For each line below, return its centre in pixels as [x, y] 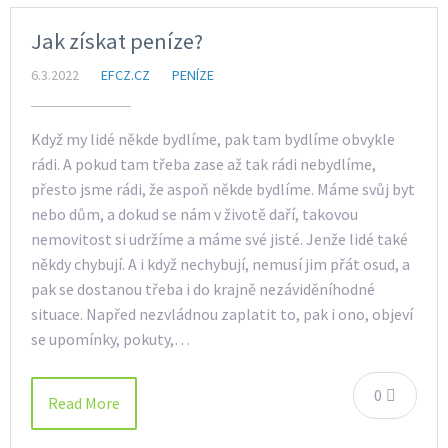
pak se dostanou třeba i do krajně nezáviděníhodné [203, 289]
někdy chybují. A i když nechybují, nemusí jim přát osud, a [220, 264]
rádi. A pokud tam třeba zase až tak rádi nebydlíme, [203, 164]
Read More [84, 403]
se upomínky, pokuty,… [110, 339]
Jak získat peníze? [117, 41]
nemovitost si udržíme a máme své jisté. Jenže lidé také [219, 239]
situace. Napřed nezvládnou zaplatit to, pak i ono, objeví [222, 314]
